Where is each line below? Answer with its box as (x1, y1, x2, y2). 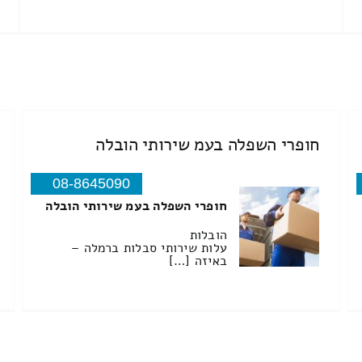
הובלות (189, 226, 228, 245)
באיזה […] (168, 252, 228, 271)
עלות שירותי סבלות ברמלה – (71, 239, 228, 258)
